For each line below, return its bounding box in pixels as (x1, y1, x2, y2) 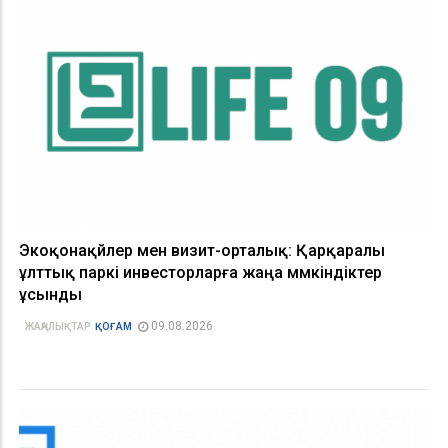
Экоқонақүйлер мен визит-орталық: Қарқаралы (19, 240, 385, 260)
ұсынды (19, 284, 82, 304)
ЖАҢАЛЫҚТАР (24, 320, 91, 332)
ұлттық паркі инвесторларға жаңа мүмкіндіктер (19, 262, 382, 282)
